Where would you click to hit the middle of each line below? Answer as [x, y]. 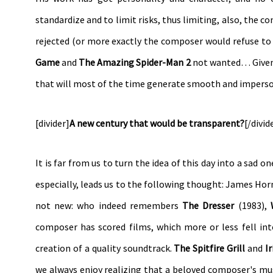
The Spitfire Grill [210, 248]
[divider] [52, 123]
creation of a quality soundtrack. [105, 248]
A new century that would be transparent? [157, 123]
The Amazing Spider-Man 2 [135, 62]
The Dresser [208, 205]
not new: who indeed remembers [109, 205]
